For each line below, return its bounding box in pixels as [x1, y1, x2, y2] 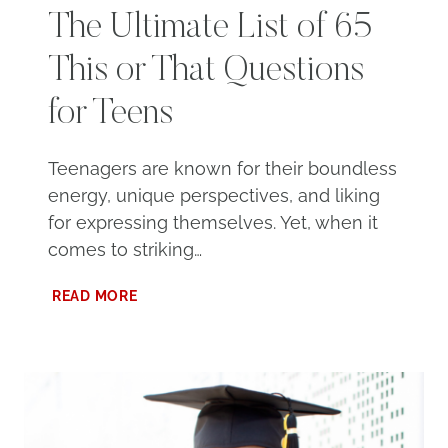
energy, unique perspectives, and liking [48, 184, 380, 206]
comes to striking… [48, 238, 202, 260]
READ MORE [52, 286, 138, 304]
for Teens [48, 96, 173, 133]
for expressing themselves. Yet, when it [48, 211, 378, 233]
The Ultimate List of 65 [48, 10, 372, 47]
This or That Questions [48, 53, 364, 90]
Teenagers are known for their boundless [48, 157, 397, 179]
